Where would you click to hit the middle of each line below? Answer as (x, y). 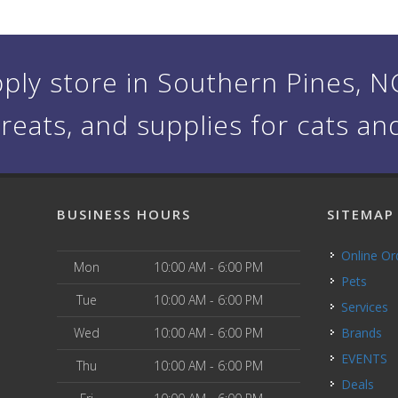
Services (369, 307)
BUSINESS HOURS (124, 214)
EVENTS (368, 358)
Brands (366, 333)
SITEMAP (361, 214)
